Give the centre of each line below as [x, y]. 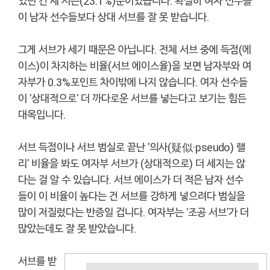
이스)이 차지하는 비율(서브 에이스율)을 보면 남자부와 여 [135, 65]
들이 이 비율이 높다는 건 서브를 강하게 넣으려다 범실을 [132, 196]
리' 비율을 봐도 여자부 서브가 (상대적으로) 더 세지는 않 [132, 163]
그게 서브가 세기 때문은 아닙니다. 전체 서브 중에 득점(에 [135, 49]
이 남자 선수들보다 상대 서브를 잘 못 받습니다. [114, 17]
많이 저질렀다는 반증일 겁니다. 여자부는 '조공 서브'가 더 [133, 212]
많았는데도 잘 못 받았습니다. [77, 228]
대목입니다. [43, 114]
